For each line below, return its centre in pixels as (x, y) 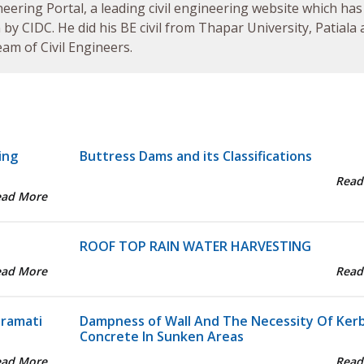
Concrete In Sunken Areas (161, 337)
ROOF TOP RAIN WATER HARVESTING (195, 247)
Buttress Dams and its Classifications (195, 156)
